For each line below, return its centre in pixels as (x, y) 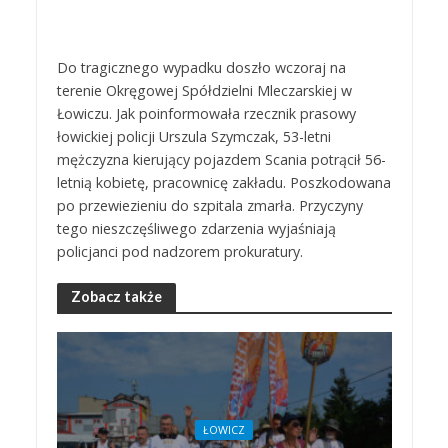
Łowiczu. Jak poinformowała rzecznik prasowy (206, 113)
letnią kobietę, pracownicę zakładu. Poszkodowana (223, 182)
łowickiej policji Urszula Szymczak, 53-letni (193, 136)
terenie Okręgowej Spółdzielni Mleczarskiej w (204, 90)
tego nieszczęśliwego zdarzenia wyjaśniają (196, 228)
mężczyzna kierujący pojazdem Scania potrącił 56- (221, 159)
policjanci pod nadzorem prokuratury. (179, 251)
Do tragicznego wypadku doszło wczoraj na (201, 67)
